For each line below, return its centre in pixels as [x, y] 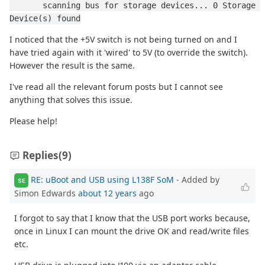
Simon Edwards [46, 193]
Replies [41, 156]
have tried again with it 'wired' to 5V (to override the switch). [129, 53]
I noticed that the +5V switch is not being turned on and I [123, 40]
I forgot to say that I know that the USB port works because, [132, 218]
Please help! [33, 121]
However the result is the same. [72, 66]
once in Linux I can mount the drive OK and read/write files [132, 231]
